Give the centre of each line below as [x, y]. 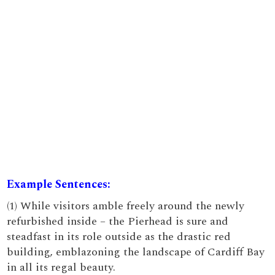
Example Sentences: [59, 184]
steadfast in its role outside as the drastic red [119, 237]
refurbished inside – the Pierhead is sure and [118, 221]
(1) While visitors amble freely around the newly [126, 206]
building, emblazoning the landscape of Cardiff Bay [136, 252]
